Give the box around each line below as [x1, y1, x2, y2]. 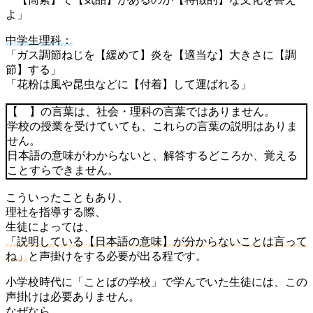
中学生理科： [6, 34, 73, 47]
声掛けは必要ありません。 [6, 291, 140, 303]
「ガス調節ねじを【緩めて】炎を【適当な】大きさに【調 [6, 49, 296, 61]
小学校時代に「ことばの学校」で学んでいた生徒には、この [6, 276, 307, 289]
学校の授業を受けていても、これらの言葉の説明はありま [7, 120, 298, 133]
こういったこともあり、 [6, 191, 129, 204]
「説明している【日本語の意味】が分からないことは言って [6, 235, 307, 248]
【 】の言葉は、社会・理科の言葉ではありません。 [7, 105, 275, 118]
